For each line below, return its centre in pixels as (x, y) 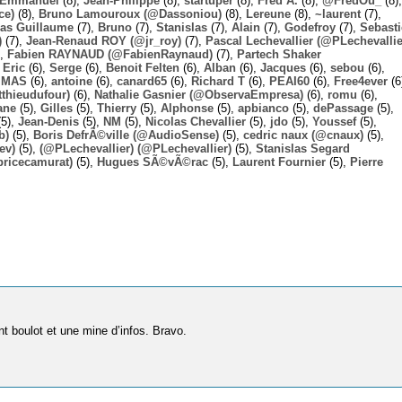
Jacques (283, 67)
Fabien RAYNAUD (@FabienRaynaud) (110, 54)
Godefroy (310, 27)
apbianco (263, 108)
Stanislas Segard (303, 148)
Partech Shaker (279, 54)
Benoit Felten (143, 67)
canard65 (142, 81)
